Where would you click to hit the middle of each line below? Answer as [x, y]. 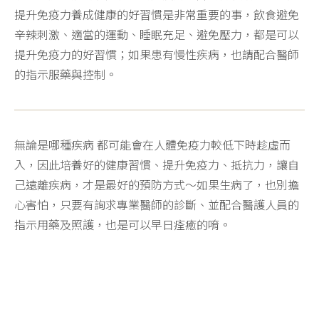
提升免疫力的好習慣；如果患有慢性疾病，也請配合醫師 [157, 54]
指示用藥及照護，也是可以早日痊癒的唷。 [122, 224]
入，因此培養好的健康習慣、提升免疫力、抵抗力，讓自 [157, 164]
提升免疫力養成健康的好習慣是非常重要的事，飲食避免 [157, 14]
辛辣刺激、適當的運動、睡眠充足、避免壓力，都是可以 [157, 34]
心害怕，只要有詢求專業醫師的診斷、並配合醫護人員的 [157, 204]
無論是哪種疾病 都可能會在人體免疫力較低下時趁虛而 [152, 145]
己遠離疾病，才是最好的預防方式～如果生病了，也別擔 [157, 184]
